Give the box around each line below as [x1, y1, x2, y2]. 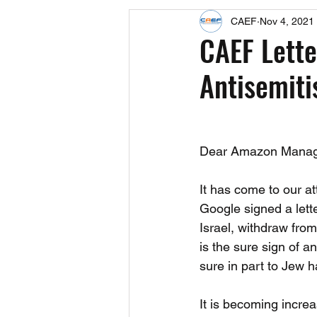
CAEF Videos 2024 [236, 74, 314, 85]
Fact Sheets [157, 74, 207, 85]
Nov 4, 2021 [260, 15, 314, 27]
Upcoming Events [214, 18, 287, 28]
